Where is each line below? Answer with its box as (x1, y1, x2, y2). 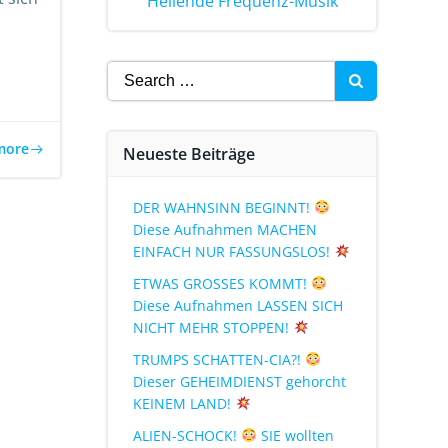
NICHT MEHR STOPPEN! (133, 317, 293, 337)
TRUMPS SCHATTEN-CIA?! (133, 349, 305, 369)
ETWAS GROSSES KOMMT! (133, 273, 311, 293)
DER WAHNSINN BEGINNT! (133, 197, 314, 217)
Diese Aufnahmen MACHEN (133, 219, 317, 239)
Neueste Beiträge (123, 142, 255, 165)
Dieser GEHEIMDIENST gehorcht (133, 371, 346, 391)
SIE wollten (256, 425, 334, 445)
